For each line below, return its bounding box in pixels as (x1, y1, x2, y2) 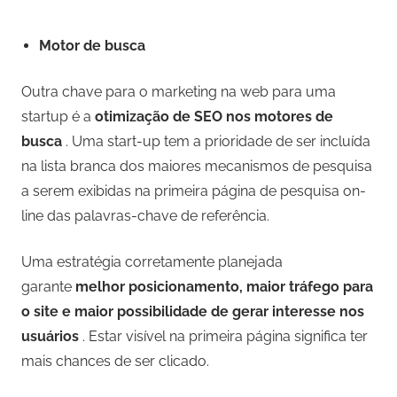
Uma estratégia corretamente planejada (21, 253, 283, 271)
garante (21, 278, 75, 296)
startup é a (21, 108, 95, 126)
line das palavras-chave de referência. (21, 207, 273, 225)
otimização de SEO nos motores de (95, 108, 333, 126)
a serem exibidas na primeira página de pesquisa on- (21, 183, 366, 200)
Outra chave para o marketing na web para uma (21, 83, 336, 101)
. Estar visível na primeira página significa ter (79, 328, 368, 346)
